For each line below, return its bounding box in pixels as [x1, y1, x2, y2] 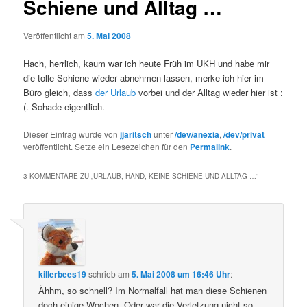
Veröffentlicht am [23, 29, 88, 41]
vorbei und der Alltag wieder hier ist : [136, 86, 284, 99]
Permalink [190, 140, 230, 153]
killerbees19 [38, 267, 87, 280]
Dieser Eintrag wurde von [23, 128, 121, 140]
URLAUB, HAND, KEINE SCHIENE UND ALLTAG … [93, 171, 257, 182]
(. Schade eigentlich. [23, 100, 106, 114]
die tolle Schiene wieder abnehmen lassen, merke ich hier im [23, 71, 265, 85]
